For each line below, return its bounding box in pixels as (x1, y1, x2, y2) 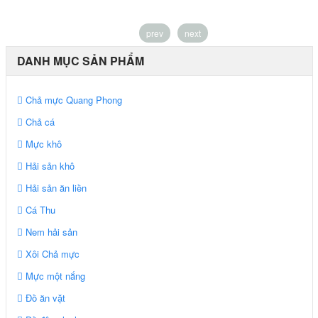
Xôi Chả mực (22, 246, 79, 261)
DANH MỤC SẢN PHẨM (16, 52, 144, 69)
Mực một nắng (22, 268, 85, 283)
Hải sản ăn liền (22, 180, 87, 194)
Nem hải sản (22, 224, 77, 238)
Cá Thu (22, 202, 55, 216)
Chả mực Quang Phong (22, 92, 122, 106)
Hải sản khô (22, 158, 75, 172)
